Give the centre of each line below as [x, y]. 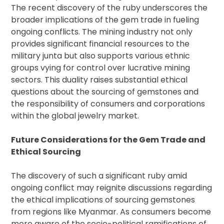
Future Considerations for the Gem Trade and [108, 140]
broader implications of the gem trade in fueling [105, 20]
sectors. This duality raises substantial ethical [99, 80]
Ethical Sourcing [46, 152]
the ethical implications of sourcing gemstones [103, 200]
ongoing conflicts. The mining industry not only [102, 32]
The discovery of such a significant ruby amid [99, 176]
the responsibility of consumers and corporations [108, 104]
